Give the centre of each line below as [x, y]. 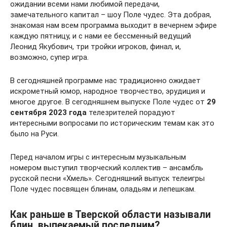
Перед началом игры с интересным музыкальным [98, 157]
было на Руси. [34, 134]
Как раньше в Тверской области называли [110, 215]
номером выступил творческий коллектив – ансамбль [107, 168]
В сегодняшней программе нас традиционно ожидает [105, 81]
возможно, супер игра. [49, 57]
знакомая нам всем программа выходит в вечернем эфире [113, 25]
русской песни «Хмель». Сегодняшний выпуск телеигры [107, 178]
